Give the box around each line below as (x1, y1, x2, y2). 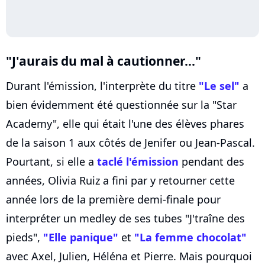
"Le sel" (199, 78, 240, 93)
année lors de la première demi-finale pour (6, 192, 221, 206)
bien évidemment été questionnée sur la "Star (6, 97, 237, 112)
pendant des (179, 154, 244, 169)
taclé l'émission (97, 154, 179, 169)
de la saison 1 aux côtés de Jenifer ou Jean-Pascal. (6, 135, 255, 150)
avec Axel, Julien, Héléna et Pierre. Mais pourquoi (6, 248, 252, 263)
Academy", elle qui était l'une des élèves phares (6, 116, 244, 131)
